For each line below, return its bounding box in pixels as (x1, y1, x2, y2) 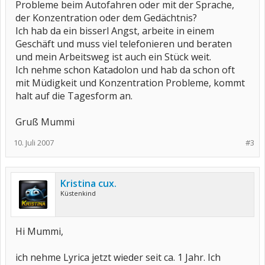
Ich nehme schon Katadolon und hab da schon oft (15, 63, 235, 76)
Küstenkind (60, 189, 96, 198)
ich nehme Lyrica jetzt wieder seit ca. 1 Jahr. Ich (15, 251, 221, 264)
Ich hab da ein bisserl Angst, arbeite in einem (15, 24, 214, 37)
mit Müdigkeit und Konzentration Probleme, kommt (15, 76, 245, 89)
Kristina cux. (60, 177, 117, 190)
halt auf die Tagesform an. (15, 89, 132, 102)
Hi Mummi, (15, 225, 63, 238)
